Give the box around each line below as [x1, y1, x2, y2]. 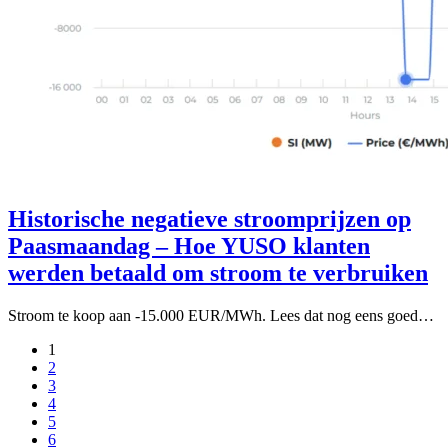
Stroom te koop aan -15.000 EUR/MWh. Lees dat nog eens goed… [8, 307, 434, 325]
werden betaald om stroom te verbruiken [8, 260, 428, 287]
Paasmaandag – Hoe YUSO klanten [8, 233, 370, 260]
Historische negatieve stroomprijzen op [8, 206, 411, 233]
